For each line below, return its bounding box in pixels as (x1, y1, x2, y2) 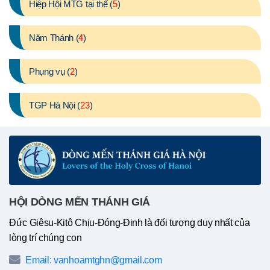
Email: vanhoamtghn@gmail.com (23, 255, 162, 266)
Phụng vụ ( (29, 66, 70, 77)
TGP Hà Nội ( (29, 100, 81, 111)
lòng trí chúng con (9, 233, 82, 243)
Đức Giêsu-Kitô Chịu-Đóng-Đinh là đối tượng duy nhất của (9, 218, 250, 228)
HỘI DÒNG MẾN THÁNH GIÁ (9, 196, 150, 209)
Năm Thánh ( (29, 33, 79, 43)
